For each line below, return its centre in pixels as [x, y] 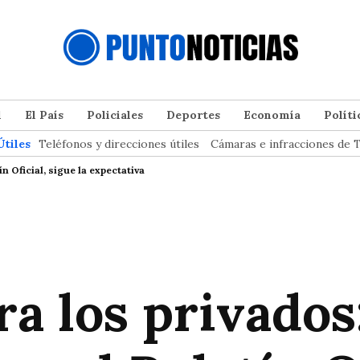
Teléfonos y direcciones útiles [119, 143]
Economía [272, 115]
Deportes [193, 115]
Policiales [115, 115]
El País [44, 115]
